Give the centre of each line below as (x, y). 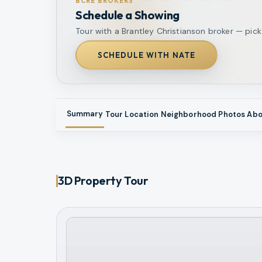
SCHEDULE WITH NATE (146, 55)
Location (142, 114)
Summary (85, 114)
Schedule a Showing (127, 15)
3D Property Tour (103, 181)
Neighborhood (189, 114)
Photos (232, 114)
